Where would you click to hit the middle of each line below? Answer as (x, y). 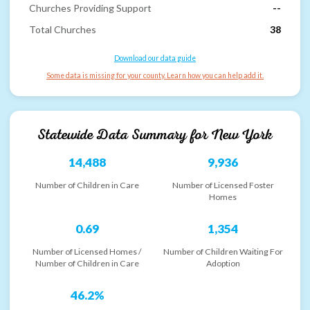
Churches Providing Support (90, 8)
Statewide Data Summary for (124, 134)
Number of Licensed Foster (223, 185)
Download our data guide (155, 58)
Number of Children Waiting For (223, 251)
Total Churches (63, 30)
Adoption (223, 263)
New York (242, 134)
